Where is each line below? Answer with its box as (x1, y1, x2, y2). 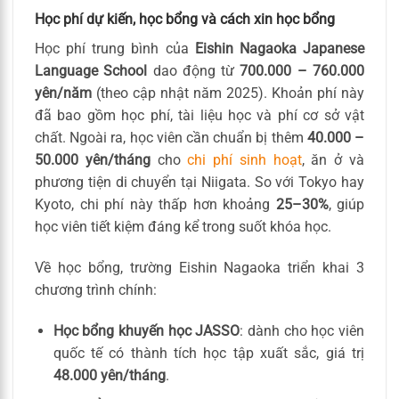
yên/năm (35, 85, 92, 102)
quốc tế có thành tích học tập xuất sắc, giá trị (53, 344, 364, 362)
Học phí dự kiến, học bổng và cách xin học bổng (35, 11, 335, 28)
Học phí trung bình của (35, 40, 195, 57)
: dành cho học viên (240, 322, 365, 339)
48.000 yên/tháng (53, 366, 166, 384)
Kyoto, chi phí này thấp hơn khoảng (35, 196, 276, 213)
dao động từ (147, 62, 240, 79)
